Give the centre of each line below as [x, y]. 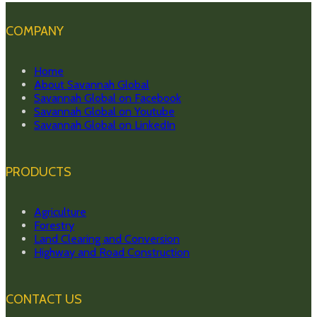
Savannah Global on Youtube [104, 111]
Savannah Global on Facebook [108, 98]
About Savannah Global [92, 84]
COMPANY [35, 31]
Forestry [54, 225]
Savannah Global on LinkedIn [105, 125]
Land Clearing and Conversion [107, 238]
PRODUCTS [39, 172]
